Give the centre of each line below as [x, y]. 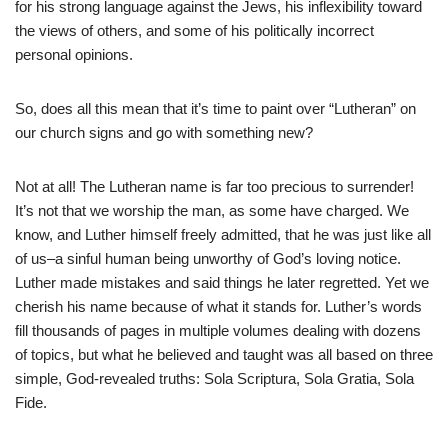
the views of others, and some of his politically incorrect [194, 31]
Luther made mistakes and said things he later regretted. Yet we [222, 283]
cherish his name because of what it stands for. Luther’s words [218, 307]
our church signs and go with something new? [164, 133]
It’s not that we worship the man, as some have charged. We [212, 211]
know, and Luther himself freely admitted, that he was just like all [223, 235]
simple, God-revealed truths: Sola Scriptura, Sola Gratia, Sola [214, 379]
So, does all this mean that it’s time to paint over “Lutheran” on [215, 109]
